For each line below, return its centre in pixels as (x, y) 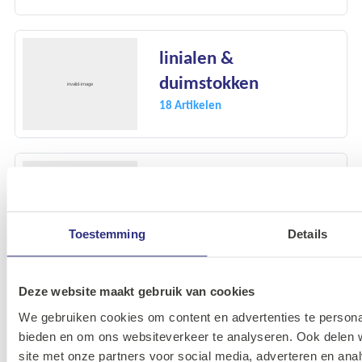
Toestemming (107, 234)
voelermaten (209, 303)
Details (307, 234)
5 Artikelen (187, 202)
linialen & (196, 58)
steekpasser (205, 180)
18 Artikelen (190, 105)
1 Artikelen (187, 325)
